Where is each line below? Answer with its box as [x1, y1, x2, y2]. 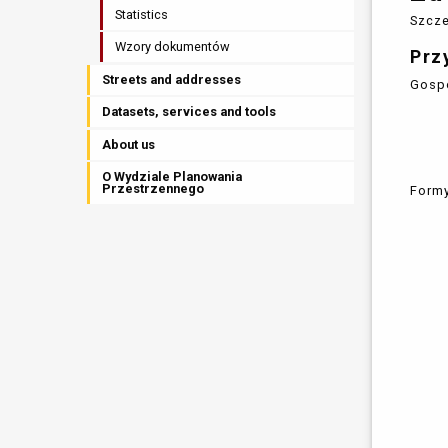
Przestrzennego [102, 181, 205, 197]
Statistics [115, 6, 169, 22]
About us [102, 136, 156, 152]
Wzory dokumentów [115, 39, 231, 55]
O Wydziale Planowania [102, 169, 243, 185]
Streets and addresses [102, 71, 242, 87]
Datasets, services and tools [102, 104, 277, 120]
